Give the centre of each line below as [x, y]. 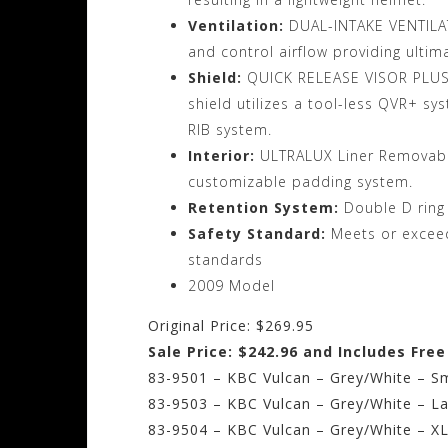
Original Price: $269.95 [231, 325]
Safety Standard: [259, 233]
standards [225, 259]
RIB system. [230, 129]
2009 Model [231, 285]
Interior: [224, 155]
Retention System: [266, 207]
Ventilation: [238, 25]
